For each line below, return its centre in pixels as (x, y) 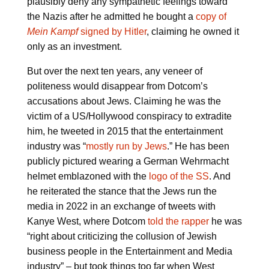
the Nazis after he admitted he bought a (111, 17)
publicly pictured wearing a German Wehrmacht (128, 162)
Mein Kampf (52, 32)
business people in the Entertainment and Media (129, 252)
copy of (211, 17)
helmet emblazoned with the (88, 177)
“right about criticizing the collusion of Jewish (122, 237)
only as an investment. (74, 47)
